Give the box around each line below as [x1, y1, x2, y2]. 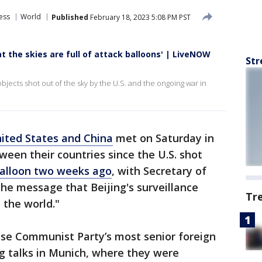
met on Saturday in [113, 131, 214, 145]
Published [51, 12, 88, 22]
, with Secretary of [112, 164, 206, 178]
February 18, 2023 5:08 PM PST [88, 12, 191, 22]
